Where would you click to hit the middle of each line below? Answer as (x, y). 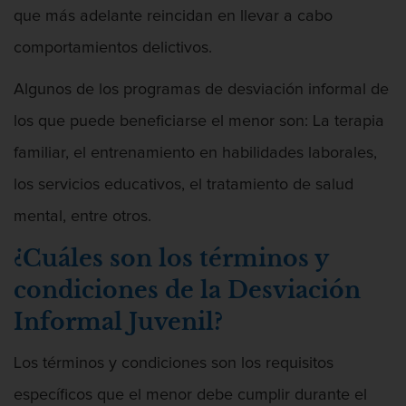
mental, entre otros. (82, 216)
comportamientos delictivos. (113, 48)
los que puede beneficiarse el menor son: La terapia (199, 121)
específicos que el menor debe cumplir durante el (190, 396)
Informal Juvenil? (118, 323)
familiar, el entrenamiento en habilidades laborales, (195, 153)
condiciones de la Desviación (187, 291)
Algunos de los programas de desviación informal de (201, 89)
